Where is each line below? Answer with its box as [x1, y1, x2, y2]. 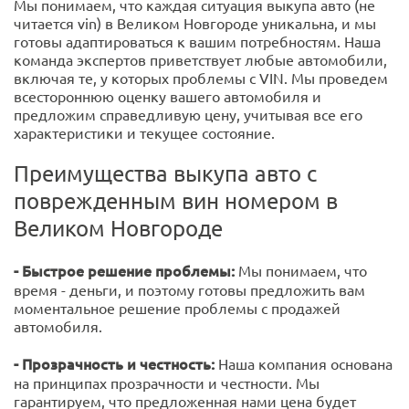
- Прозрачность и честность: [14, 353, 218, 374]
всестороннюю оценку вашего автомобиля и [14, 87, 321, 106]
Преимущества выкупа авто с [14, 160, 317, 187]
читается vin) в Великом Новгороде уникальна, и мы [14, 14, 376, 33]
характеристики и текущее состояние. [14, 123, 275, 142]
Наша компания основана [218, 354, 393, 373]
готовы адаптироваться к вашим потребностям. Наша [14, 32, 381, 51]
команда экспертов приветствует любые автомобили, [14, 50, 387, 69]
